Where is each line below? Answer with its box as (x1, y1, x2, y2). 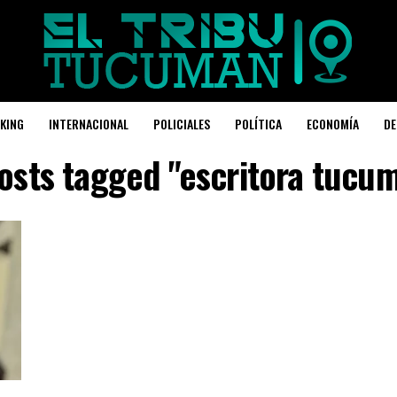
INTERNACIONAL (49, 114, 128, 133)
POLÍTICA (235, 114, 282, 133)
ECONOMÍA (307, 114, 359, 133)
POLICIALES (153, 114, 210, 133)
